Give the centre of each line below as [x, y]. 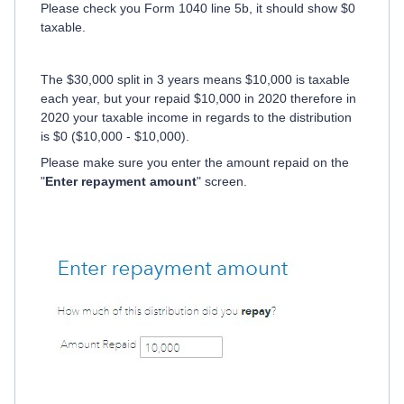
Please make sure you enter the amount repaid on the [195, 162]
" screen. [222, 181]
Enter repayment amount [121, 181]
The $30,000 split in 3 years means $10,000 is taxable [195, 79]
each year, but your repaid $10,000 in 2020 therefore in [198, 98]
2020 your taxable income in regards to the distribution [196, 117]
